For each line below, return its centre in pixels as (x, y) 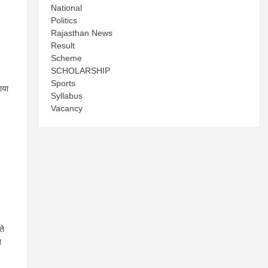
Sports (63, 83)
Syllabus (67, 96)
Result (63, 45)
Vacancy (67, 108)
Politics (64, 20)
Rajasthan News (82, 33)
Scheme (67, 58)
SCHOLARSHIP (81, 71)
